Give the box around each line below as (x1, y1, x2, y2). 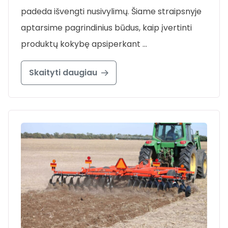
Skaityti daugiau (29, 67, 97, 79)
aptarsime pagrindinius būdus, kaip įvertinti (21, 21, 192, 34)
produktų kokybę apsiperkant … (21, 38, 147, 50)
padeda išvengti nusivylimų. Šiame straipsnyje (21, 5, 202, 17)
